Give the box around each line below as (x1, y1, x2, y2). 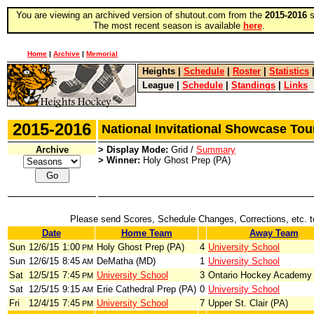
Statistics (269, 66, 309, 76)
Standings (231, 80, 275, 90)
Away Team (249, 228, 299, 238)
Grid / (171, 144, 196, 155)
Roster (233, 66, 261, 76)
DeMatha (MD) (97, 256, 156, 266)
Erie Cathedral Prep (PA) (97, 284, 196, 294)
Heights (142, 66, 175, 76)
